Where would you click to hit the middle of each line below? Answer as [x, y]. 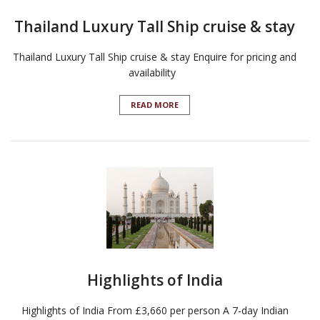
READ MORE [155, 105]
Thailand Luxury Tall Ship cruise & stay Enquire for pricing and [155, 57]
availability [155, 73]
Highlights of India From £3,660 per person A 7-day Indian [155, 311]
